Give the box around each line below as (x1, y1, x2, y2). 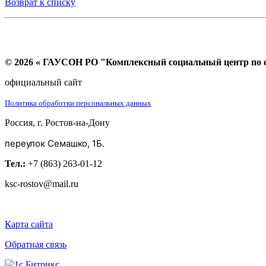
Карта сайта (5, 219, 53, 230)
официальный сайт (5, 77, 82, 88)
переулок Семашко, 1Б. (5, 138, 104, 150)
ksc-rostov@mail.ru (5, 179, 78, 189)
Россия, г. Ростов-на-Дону (5, 118, 110, 128)
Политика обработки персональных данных (5, 99, 151, 108)
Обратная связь (5, 239, 66, 250)
